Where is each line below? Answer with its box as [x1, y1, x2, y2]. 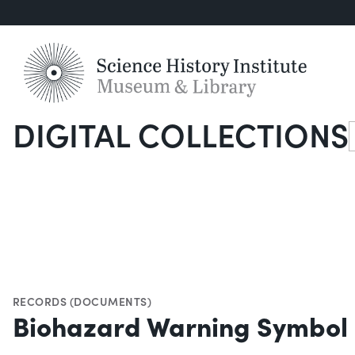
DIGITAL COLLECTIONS [13, 112, 349, 157]
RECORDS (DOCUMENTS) [13, 293, 152, 310]
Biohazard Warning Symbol [13, 307, 348, 345]
